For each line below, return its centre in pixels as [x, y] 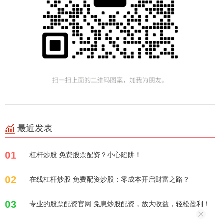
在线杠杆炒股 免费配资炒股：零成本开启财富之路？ [110, 179]
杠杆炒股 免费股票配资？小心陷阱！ [85, 155]
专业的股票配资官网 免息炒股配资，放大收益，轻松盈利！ [120, 204]
